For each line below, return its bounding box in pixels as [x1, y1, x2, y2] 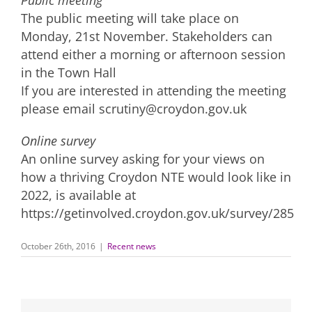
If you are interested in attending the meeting [21, 82, 286, 99]
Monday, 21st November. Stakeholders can [21, 28, 272, 45]
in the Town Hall [21, 64, 116, 81]
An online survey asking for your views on [21, 150, 265, 167]
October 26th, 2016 [21, 240, 95, 252]
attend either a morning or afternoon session [21, 46, 286, 63]
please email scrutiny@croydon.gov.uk [21, 100, 247, 117]
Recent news [107, 240, 156, 252]
